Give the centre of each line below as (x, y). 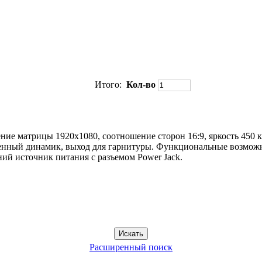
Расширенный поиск (131, 247)
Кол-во (142, 84)
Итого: (109, 84)
